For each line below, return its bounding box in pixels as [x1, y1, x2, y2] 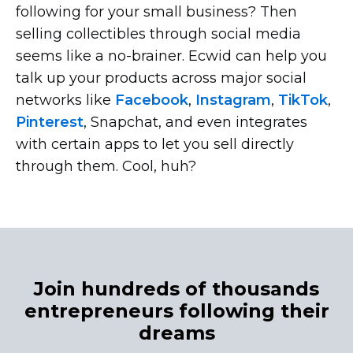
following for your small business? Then [16, 3, 297, 20]
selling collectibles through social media [16, 25, 301, 43]
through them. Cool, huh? [16, 158, 196, 175]
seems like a [16, 47, 108, 65]
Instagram [195, 91, 271, 109]
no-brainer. [108, 47, 184, 65]
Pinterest [16, 113, 84, 131]
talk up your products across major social [16, 69, 307, 87]
